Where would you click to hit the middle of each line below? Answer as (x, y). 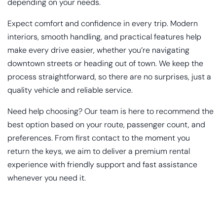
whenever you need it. (47, 178)
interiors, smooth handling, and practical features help (104, 37)
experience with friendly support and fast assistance (102, 165)
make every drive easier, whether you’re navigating (98, 50)
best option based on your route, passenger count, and (106, 125)
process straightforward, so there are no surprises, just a (109, 77)
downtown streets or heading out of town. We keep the (105, 64)
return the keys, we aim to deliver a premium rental (99, 151)
